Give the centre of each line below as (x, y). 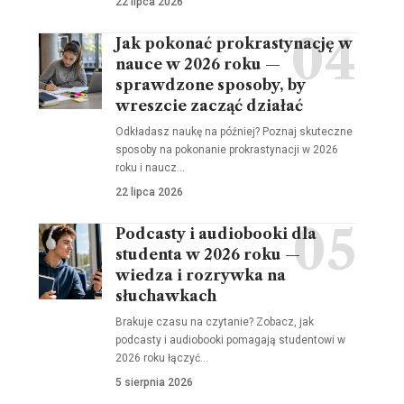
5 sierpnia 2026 (154, 382)
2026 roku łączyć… (161, 358)
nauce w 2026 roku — (197, 64)
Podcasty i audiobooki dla (216, 233)
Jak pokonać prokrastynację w (234, 43)
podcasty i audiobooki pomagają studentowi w (230, 340)
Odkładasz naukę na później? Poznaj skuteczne (234, 131)
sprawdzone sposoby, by (210, 84)
